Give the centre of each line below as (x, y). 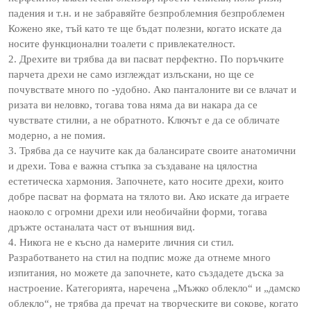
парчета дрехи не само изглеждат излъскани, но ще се (131, 74)
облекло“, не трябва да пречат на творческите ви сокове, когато (153, 303)
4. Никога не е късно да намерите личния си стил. (121, 242)
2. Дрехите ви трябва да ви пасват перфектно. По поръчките (146, 59)
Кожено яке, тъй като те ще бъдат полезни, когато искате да (145, 28)
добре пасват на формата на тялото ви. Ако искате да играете (149, 196)
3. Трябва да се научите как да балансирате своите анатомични (152, 151)
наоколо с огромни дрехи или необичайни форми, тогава (138, 212)
